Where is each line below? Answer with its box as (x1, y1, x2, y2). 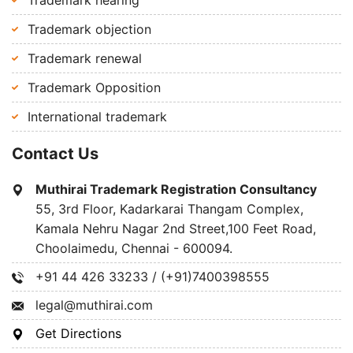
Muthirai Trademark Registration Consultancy (35, 181, 317, 197)
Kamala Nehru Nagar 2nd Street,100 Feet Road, (35, 221, 316, 236)
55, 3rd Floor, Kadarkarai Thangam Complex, (35, 201, 303, 217)
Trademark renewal (28, 50, 142, 66)
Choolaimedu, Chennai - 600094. (35, 240, 232, 256)
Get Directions (35, 325, 121, 341)
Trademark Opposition (28, 80, 161, 95)
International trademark (28, 109, 167, 124)
